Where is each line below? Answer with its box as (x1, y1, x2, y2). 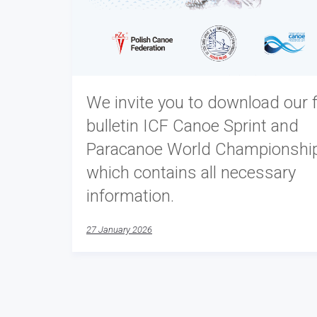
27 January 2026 (86, 224, 152, 235)
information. (86, 185, 174, 206)
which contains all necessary (86, 162, 296, 183)
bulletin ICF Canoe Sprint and (86, 115, 299, 136)
